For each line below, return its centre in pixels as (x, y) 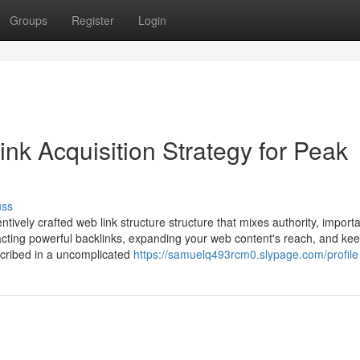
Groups (29, 20)
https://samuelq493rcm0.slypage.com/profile (246, 254)
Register (93, 20)
